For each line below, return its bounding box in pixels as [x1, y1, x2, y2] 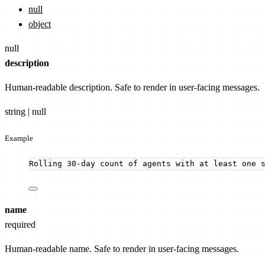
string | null [5, 106, 46, 117]
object [28, 18, 51, 29]
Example [5, 133, 33, 143]
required [5, 219, 35, 230]
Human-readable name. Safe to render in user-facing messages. [5, 243, 239, 254]
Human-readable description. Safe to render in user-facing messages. [5, 82, 260, 92]
